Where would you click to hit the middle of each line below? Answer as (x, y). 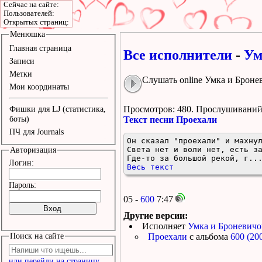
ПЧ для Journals (36, 132)
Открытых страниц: (36, 22)
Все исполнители (178, 55)
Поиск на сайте (37, 236)
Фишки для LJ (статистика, (57, 109)
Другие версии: (156, 215)
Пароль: (22, 185)
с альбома (209, 236)
